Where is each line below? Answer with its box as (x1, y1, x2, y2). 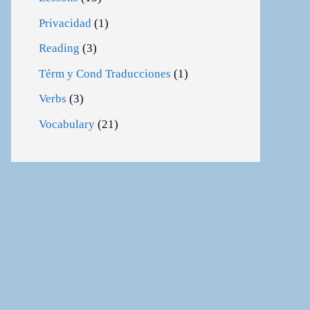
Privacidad (39, 16, 91, 30)
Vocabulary (39, 117, 95, 131)
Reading (39, 42, 80, 55)
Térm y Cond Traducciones (39, 66, 171, 80)
